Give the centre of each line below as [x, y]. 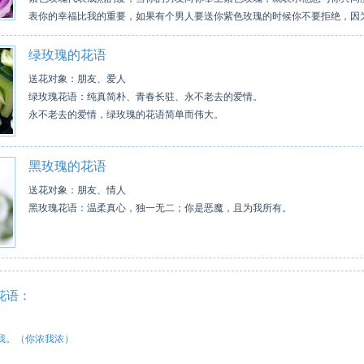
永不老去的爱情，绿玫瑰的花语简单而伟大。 [126, 115]
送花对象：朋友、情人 [77, 190]
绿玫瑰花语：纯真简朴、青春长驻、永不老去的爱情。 [145, 97]
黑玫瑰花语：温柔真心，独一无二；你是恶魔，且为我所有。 [160, 208]
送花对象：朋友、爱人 [77, 79]
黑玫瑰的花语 [67, 166]
